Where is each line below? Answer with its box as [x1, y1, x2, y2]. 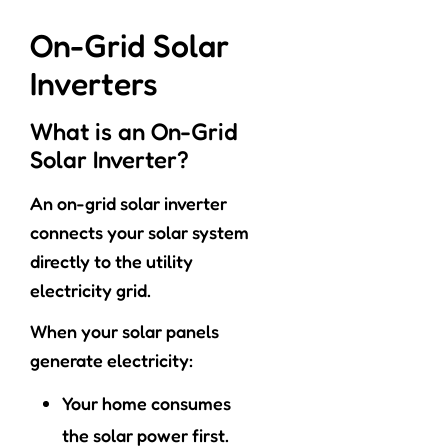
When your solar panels [30, 320, 219, 343]
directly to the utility [30, 250, 193, 273]
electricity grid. [30, 279, 151, 302]
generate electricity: [30, 349, 193, 372]
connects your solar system [30, 221, 249, 244]
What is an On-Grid [30, 117, 238, 147]
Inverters [30, 64, 158, 104]
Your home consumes [62, 392, 231, 415]
